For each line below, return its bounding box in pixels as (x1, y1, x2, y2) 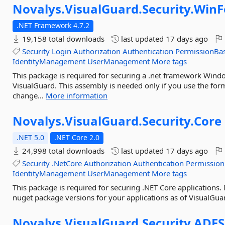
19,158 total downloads (20, 34, 105, 44)
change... (13, 90, 46, 100)
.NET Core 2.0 (54, 133, 100, 142)
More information (46, 90, 108, 100)
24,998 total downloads (20, 146, 105, 156)
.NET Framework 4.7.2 (17, 21, 90, 30)
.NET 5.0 (17, 133, 45, 142)
